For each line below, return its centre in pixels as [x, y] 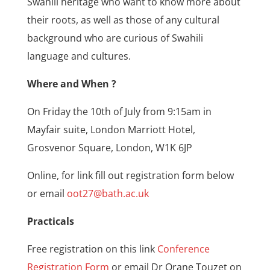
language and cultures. [79, 56]
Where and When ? [71, 84]
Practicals [50, 221]
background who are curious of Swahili [115, 38]
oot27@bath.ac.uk [108, 194]
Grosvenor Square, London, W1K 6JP [109, 148]
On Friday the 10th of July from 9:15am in [119, 112]
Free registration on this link [92, 249]
